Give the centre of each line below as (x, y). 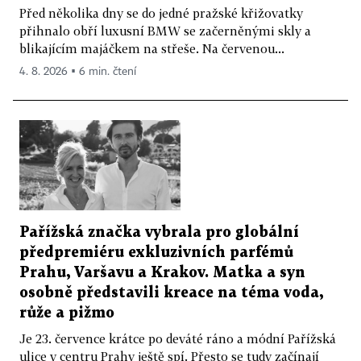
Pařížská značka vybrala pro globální (159, 233)
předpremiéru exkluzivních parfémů (156, 253)
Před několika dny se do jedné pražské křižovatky (161, 12)
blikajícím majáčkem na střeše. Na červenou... (152, 48)
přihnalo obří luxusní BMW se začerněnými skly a (165, 30)
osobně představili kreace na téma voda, (171, 293)
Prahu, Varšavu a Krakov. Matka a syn (162, 273)
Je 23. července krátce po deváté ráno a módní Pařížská (178, 339)
